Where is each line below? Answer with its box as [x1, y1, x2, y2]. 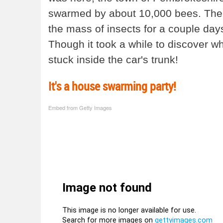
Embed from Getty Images [48, 103, 112, 111]
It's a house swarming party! [48, 78, 176, 94]
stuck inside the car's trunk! [48, 53, 178, 65]
